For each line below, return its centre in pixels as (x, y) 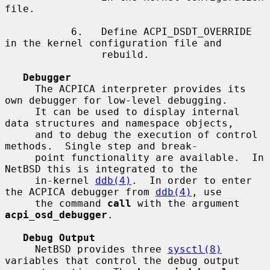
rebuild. (53, 54)
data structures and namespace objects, (119, 123)
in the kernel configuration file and (113, 43)
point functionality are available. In (20, 157)
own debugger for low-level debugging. (116, 100)
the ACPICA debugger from (80, 192)
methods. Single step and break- (101, 146)
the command (71, 203)
